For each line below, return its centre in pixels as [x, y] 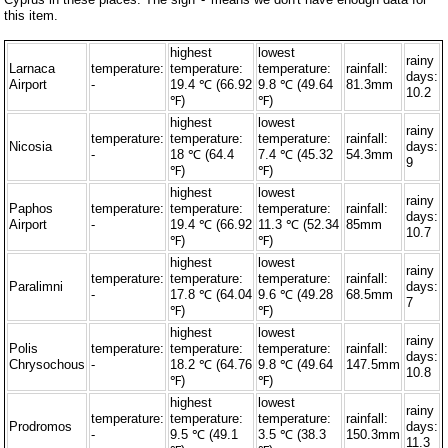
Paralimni [36, 286]
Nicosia [31, 146]
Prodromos [41, 426]
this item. [31, 15]
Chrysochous [47, 364]
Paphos [31, 208]
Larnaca [32, 68]
